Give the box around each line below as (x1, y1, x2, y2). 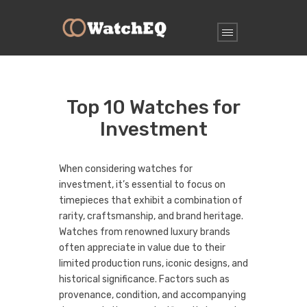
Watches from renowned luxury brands (59, 226, 230, 238)
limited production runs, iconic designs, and (59, 258, 248, 269)
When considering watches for (59, 163, 193, 175)
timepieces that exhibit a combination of (59, 195, 243, 206)
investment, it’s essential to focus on (59, 179, 225, 191)
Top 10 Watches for (66, 96, 241, 119)
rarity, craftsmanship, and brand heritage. (59, 210, 243, 222)
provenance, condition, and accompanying (59, 289, 246, 301)
